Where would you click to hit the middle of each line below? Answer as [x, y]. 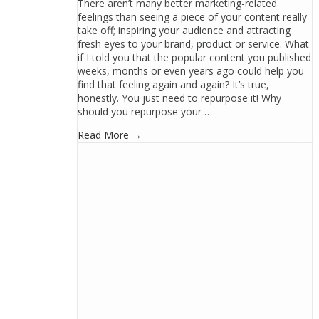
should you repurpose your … [145, 112]
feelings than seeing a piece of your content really [192, 17]
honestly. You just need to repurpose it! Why [179, 98]
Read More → [110, 135]
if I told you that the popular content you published [194, 58]
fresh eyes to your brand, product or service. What [193, 44]
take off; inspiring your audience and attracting [184, 31]
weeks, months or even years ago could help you [191, 71]
